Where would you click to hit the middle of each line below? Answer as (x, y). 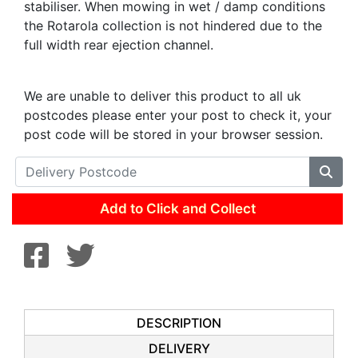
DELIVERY (179, 348)
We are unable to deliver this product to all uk (163, 96)
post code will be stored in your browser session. (173, 134)
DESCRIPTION (179, 323)
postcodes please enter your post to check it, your (178, 115)
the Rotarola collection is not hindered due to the (173, 26)
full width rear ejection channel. (119, 45)
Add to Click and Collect (177, 209)
